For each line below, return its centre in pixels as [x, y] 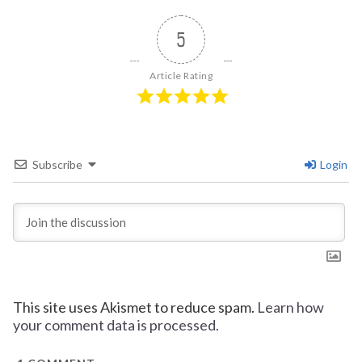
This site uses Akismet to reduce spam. [135, 307]
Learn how [290, 307]
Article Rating [181, 76]
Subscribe [57, 165]
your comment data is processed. [116, 325]
